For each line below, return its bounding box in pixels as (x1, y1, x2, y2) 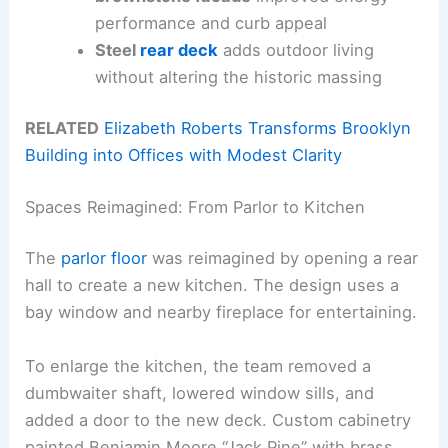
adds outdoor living (217, 39, 374, 60)
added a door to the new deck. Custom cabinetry (25, 409, 412, 430)
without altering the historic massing (94, 66, 382, 87)
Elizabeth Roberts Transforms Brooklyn (104, 118, 412, 139)
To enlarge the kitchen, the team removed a (25, 355, 372, 376)
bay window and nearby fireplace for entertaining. (25, 302, 418, 323)
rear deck (139, 39, 218, 60)
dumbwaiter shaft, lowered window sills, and (25, 382, 375, 403)
